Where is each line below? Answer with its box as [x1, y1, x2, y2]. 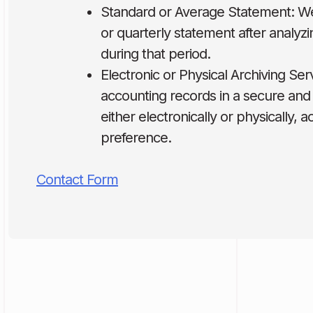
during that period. [101, 45, 210, 62]
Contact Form [36, 171, 118, 188]
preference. [101, 129, 171, 146]
